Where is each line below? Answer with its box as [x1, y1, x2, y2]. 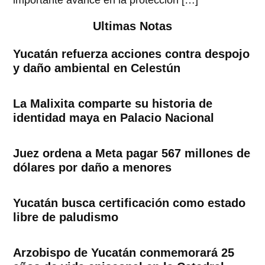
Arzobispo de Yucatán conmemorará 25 [13, 245, 235, 259]
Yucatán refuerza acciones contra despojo [13, 47, 250, 60]
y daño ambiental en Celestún [13, 61, 181, 75]
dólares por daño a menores [13, 160, 172, 174]
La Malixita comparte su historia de [13, 96, 213, 110]
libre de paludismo [13, 210, 119, 224]
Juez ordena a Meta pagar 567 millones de [13, 146, 251, 160]
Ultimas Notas [93, 20, 172, 33]
